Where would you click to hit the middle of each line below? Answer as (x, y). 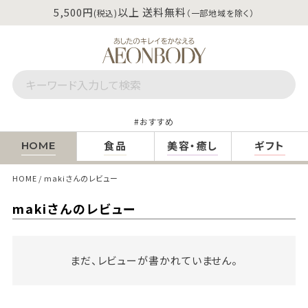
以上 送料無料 (152, 12)
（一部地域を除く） (220, 13)
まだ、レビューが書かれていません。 (154, 260)
